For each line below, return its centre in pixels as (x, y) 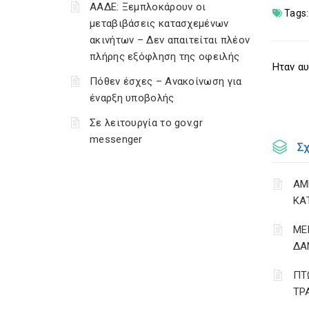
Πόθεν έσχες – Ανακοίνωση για (166, 81)
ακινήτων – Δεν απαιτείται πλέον (170, 40)
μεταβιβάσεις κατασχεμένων (159, 23)
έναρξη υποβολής (132, 98)
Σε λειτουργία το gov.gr (146, 123)
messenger (116, 139)
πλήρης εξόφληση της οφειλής (165, 57)
